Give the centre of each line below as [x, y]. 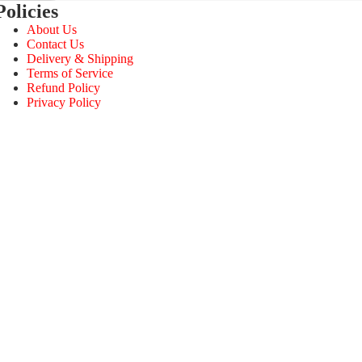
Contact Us [56, 44]
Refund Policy [64, 87]
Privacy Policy [64, 102]
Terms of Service [70, 73]
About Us [52, 29]
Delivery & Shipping [80, 58]
